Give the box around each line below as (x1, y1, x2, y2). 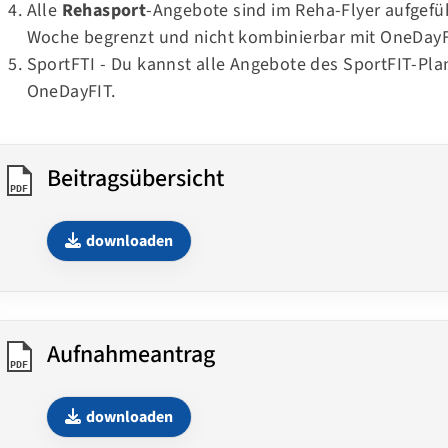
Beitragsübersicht (46, 161, 224, 197)
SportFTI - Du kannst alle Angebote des (26, 51, 344, 77)
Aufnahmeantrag (46, 337, 215, 373)
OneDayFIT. (26, 78, 116, 104)
